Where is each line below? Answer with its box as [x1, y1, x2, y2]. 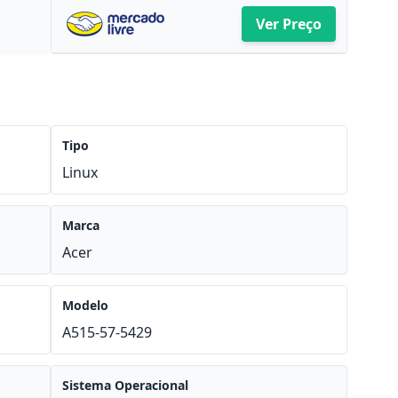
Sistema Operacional [62, 377, 189, 394]
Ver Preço [255, 14, 322, 34]
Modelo [62, 297, 109, 314]
